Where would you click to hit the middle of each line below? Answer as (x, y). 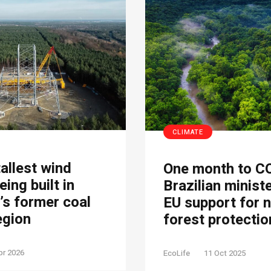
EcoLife (177, 253)
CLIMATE (188, 132)
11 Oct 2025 (225, 253)
